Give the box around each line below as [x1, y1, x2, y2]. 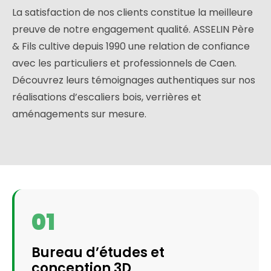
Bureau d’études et [31, 243, 165, 263]
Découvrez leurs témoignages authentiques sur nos [12, 73, 255, 88]
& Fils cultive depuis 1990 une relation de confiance [12, 39, 250, 54]
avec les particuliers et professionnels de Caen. [12, 56, 237, 71]
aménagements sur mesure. [12, 107, 146, 122]
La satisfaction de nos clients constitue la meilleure [12, 5, 253, 20]
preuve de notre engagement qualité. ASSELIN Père [12, 22, 254, 37]
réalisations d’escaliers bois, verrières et [12, 90, 201, 105]
